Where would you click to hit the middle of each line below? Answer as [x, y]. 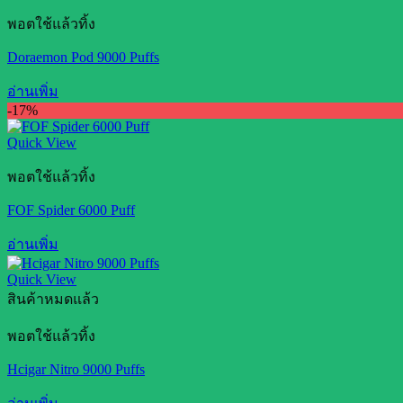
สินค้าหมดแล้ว [53, 299]
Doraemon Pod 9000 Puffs [83, 57]
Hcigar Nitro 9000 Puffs [76, 369]
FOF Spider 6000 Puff [71, 210]
